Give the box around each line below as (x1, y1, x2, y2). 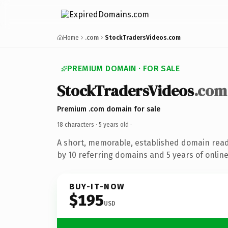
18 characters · (57, 121, 99, 128)
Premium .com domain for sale (57, 104, 160, 113)
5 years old (99, 121, 129, 128)
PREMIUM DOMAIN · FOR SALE (67, 64, 180, 73)
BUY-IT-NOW (69, 181, 125, 191)
